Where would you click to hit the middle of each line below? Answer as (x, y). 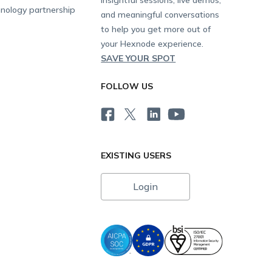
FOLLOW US (127, 86)
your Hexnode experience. (152, 43)
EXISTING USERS (136, 155)
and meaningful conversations (160, 14)
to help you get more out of (156, 29)
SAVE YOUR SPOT (138, 58)
